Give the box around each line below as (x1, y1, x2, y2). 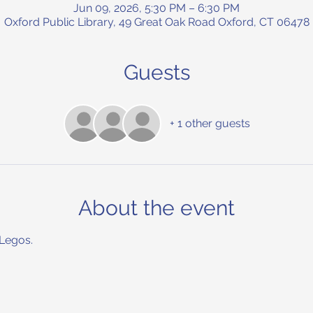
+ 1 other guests (169, 116, 250, 130)
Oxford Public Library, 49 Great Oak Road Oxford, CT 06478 (3, 15, 310, 29)
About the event (78, 195, 235, 220)
